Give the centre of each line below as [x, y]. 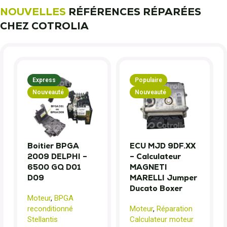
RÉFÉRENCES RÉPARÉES [134, 11]
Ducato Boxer [156, 188]
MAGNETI [148, 167]
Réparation [175, 209]
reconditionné [50, 209]
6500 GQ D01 [54, 167]
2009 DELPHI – [57, 156]
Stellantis [43, 219]
